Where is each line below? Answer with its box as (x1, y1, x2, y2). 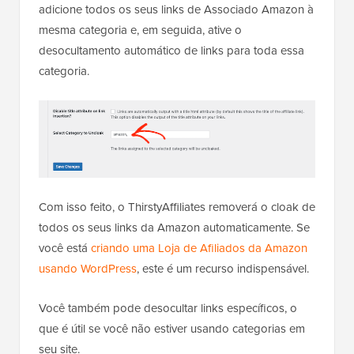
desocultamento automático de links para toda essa (39, 42, 304, 60)
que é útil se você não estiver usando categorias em (39, 319, 305, 337)
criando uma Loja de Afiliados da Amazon (91, 239, 307, 257)
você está (39, 239, 91, 257)
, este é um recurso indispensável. (137, 259, 309, 277)
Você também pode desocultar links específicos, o (39, 299, 297, 317)
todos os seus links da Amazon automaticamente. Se (39, 218, 310, 236)
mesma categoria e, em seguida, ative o (39, 21, 242, 40)
